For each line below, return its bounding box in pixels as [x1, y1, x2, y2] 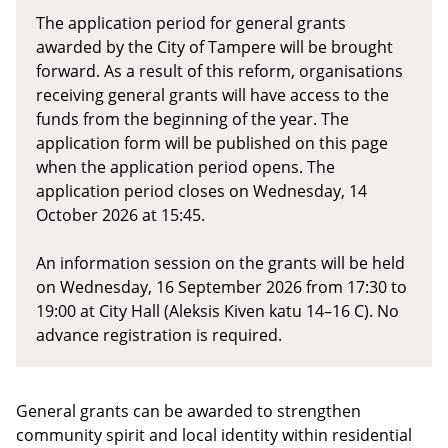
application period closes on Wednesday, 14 [36, 179, 367, 202]
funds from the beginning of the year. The [36, 107, 349, 130]
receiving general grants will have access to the [36, 83, 389, 106]
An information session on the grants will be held [36, 251, 405, 274]
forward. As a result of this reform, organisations [36, 59, 403, 82]
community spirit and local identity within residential [16, 423, 412, 446]
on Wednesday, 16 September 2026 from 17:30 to [36, 275, 407, 298]
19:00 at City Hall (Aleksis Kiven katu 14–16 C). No [36, 299, 399, 322]
